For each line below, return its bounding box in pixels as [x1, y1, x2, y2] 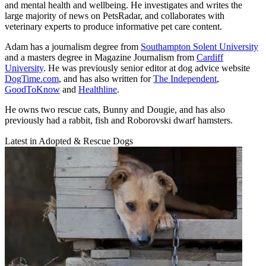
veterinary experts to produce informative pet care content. [5, 21, 222, 31]
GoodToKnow [5, 84, 60, 94]
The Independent [153, 73, 217, 84]
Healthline [78, 84, 117, 94]
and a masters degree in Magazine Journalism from [5, 52, 197, 62]
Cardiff [197, 52, 223, 62]
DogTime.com [5, 73, 59, 84]
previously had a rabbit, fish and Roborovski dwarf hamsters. [5, 115, 233, 125]
